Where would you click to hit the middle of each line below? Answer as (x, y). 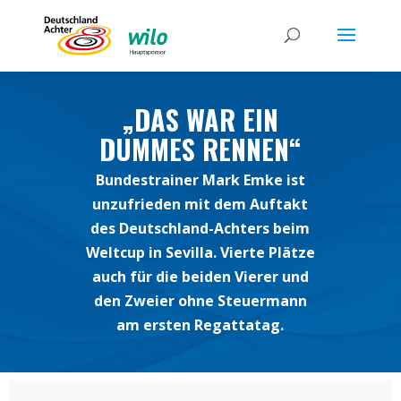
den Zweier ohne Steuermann (200, 301)
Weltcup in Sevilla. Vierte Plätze (200, 253)
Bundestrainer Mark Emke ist (200, 180)
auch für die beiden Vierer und (200, 277)
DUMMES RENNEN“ (200, 149)
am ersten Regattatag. (200, 325)
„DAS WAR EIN (200, 119)
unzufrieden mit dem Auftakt (200, 205)
